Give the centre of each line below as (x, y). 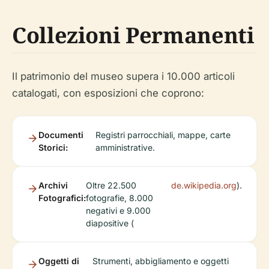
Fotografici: (62, 198)
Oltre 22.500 (111, 186)
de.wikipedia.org (204, 186)
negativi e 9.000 (118, 211)
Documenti (61, 135)
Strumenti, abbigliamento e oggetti (161, 261)
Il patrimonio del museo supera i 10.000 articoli (123, 77)
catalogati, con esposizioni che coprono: (108, 93)
